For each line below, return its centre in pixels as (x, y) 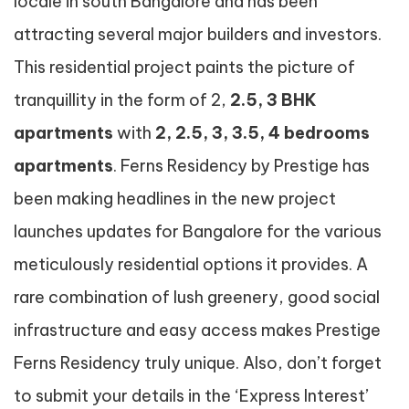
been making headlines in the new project (175, 199)
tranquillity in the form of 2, (122, 100)
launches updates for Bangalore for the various (198, 231)
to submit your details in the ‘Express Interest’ (191, 396)
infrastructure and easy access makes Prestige (197, 330)
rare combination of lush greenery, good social (197, 297)
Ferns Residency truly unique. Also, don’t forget (198, 363)
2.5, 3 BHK (273, 100)
